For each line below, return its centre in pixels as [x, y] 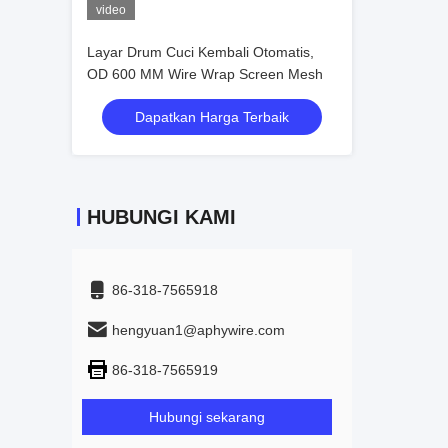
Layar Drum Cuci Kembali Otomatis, [200, 52]
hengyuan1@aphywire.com [198, 330]
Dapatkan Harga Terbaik [212, 117]
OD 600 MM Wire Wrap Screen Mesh [205, 74]
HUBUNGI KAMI [161, 217]
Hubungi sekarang [207, 417]
